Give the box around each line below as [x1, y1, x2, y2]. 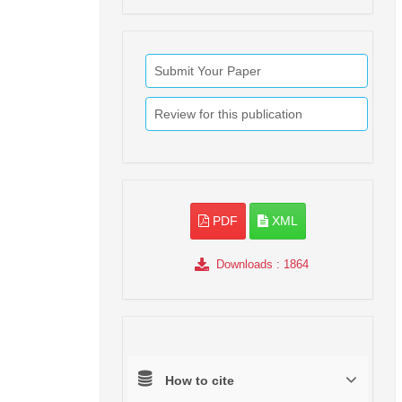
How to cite [165, 372, 234, 388]
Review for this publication [154, 106, 302, 121]
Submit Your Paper [154, 63, 261, 78]
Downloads [215, 257, 273, 271]
